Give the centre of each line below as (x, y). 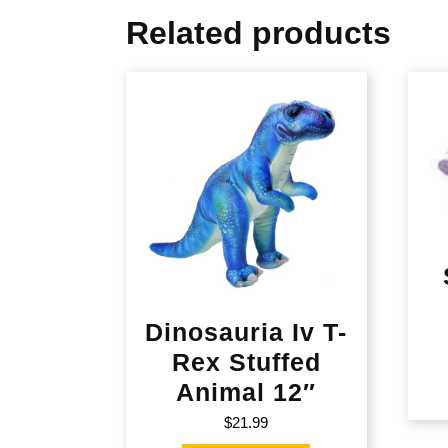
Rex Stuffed (246, 361)
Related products (258, 32)
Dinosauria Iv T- (246, 331)
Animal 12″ (246, 391)
